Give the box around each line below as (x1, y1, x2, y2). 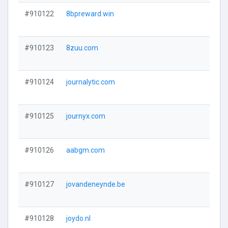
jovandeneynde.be (66, 180, 125, 188)
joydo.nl (66, 214, 91, 222)
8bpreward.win (66, 10, 114, 18)
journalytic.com (66, 78, 115, 86)
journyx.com (66, 112, 105, 120)
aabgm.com (66, 146, 105, 154)
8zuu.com (66, 44, 98, 52)
